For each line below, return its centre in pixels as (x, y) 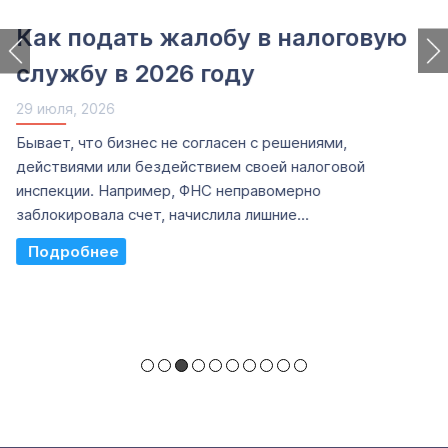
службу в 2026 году (134, 73)
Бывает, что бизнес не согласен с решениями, (180, 142)
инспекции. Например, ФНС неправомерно (167, 190)
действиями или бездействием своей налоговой (189, 166)
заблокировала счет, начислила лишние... (161, 214)
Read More (70, 251)
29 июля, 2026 (64, 108)
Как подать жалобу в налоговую (210, 37)
